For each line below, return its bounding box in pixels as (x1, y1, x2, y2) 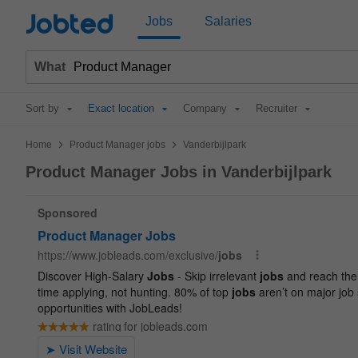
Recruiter (256, 102, 297, 114)
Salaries (205, 14, 252, 28)
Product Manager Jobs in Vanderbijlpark (26, 163, 332, 181)
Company (183, 102, 227, 114)
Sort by (26, 102, 59, 114)
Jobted (26, 11, 113, 39)
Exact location (88, 102, 154, 114)
